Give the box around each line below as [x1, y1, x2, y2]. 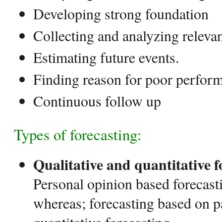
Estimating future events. [33, 47, 179, 67]
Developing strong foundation [33, 3, 209, 23]
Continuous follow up [33, 91, 161, 111]
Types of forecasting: [14, 124, 142, 145]
